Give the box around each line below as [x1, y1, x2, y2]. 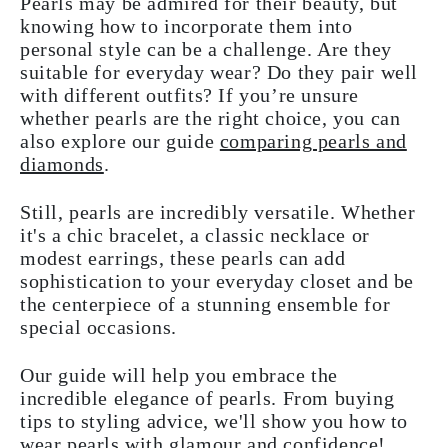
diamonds [20, 153, 104, 175]
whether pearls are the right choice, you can [20, 107, 401, 129]
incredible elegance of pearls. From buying [20, 387, 395, 409]
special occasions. [20, 316, 177, 338]
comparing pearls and [219, 130, 407, 152]
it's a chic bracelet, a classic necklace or [20, 224, 370, 246]
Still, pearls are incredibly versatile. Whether [20, 201, 416, 223]
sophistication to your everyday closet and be [20, 270, 415, 292]
